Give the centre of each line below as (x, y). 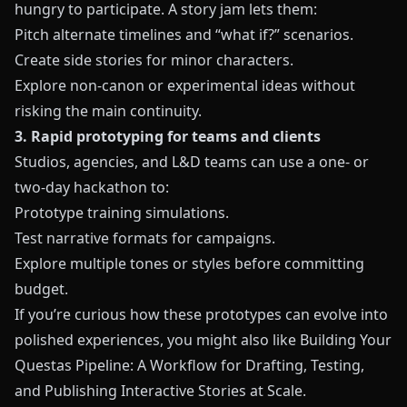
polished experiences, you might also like (157, 340)
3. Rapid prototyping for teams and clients (168, 136)
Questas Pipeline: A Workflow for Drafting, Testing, (189, 365)
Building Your (346, 340)
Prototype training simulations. (122, 213)
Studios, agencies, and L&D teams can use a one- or (192, 162)
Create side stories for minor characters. (154, 60)
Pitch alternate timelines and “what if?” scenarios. (184, 35)
